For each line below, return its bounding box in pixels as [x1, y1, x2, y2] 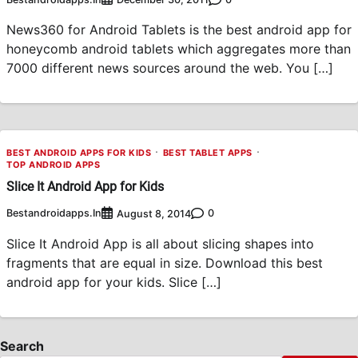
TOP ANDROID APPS [6, 159, 100, 171]
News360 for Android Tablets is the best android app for [6, 22, 352, 38]
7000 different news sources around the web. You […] [6, 60, 333, 77]
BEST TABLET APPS [162, 147, 253, 159]
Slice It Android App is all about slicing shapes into [6, 235, 314, 252]
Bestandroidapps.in [6, 207, 101, 220]
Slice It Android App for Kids [6, 179, 164, 195]
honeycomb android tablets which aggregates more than [6, 41, 351, 58]
